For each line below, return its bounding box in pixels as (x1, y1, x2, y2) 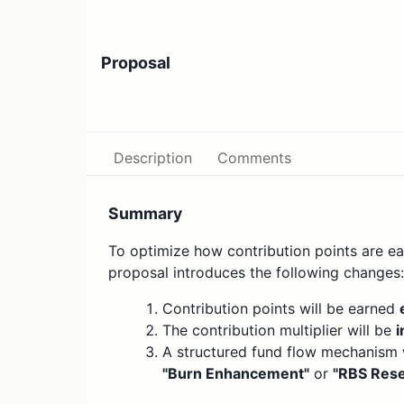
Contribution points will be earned (162, 299, 399, 318)
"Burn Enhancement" (162, 364, 309, 383)
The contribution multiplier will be (162, 321, 396, 340)
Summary (108, 204, 182, 224)
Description (114, 149, 192, 168)
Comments (217, 149, 291, 168)
